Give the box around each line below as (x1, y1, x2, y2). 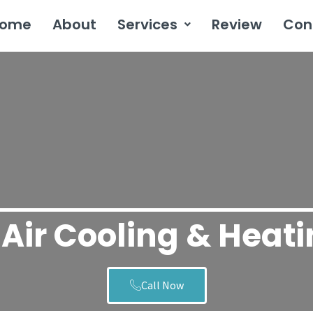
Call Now (140, 278, 184, 292)
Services (117, 15, 177, 34)
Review (211, 15, 262, 34)
